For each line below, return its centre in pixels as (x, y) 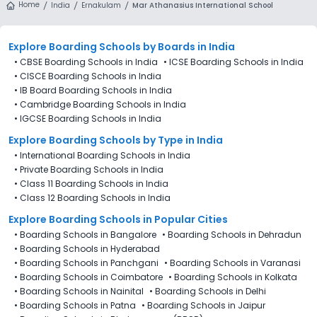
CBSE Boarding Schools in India (89, 62)
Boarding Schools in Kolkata (236, 277)
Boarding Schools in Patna (78, 305)
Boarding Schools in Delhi (211, 291)
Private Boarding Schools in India (92, 169)
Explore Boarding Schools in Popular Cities (118, 219)
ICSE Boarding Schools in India (236, 62)
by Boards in (174, 46)
